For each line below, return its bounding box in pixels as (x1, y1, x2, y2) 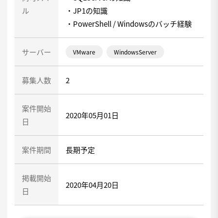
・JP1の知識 (66, 5, 108, 16)
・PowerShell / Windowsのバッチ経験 (66, 18, 192, 29)
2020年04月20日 (66, 179, 119, 190)
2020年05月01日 (66, 109, 119, 120)
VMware (73, 47, 95, 56)
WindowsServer (113, 47, 157, 56)
